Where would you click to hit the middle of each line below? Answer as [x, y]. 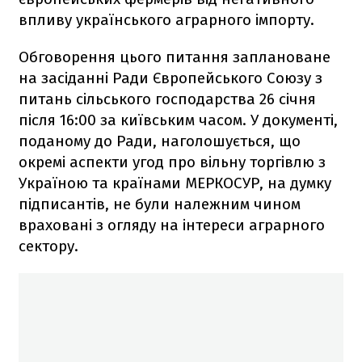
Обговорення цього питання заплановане [175, 57]
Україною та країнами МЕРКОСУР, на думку [175, 183]
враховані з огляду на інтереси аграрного [172, 225]
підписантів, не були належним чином [160, 204]
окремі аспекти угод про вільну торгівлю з [172, 162]
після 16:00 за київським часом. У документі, [178, 120]
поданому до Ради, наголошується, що [160, 141]
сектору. [48, 246]
